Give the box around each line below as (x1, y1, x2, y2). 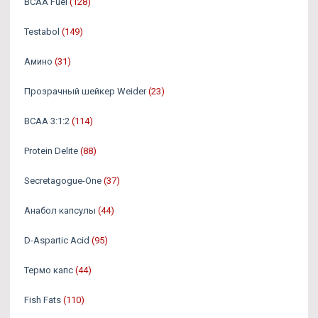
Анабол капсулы (24, 204, 96, 216)
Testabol (24, 26, 60, 37)
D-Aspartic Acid (24, 234, 89, 246)
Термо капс (24, 264, 73, 275)
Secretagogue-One (24, 175, 102, 186)
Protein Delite (24, 145, 78, 156)
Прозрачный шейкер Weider (24, 85, 146, 97)
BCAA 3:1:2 (24, 115, 70, 126)
